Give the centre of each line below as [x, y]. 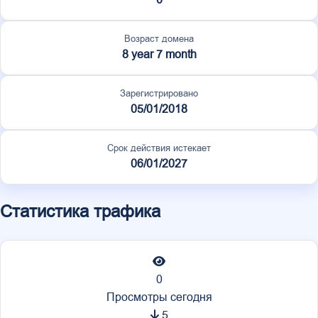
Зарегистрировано [159, 93]
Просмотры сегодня [159, 297]
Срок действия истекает [159, 148]
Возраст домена [159, 39]
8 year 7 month [159, 54]
